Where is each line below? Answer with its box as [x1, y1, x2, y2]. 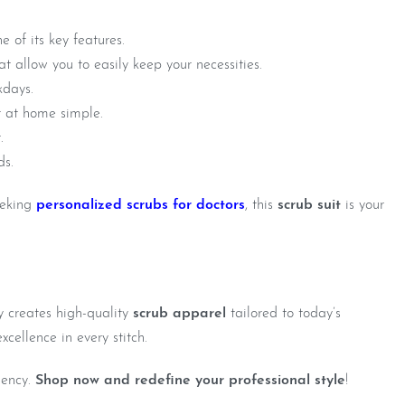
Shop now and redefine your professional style [35, 373, 345, 389]
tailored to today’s [226, 306, 341, 322]
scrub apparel [133, 306, 226, 322]
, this [245, 198, 273, 213]
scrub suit [273, 198, 341, 213]
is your [341, 198, 384, 213]
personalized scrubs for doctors [36, 198, 245, 213]
